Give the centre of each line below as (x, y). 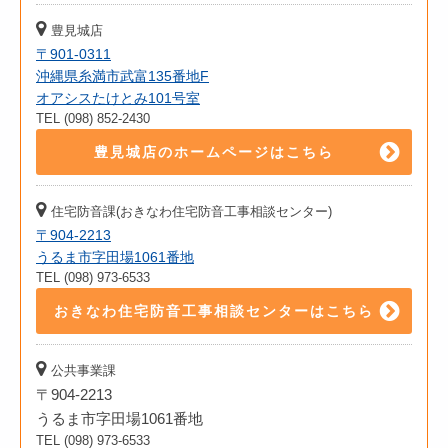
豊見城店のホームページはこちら (214, 151)
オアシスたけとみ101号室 (118, 97)
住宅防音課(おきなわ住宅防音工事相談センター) (191, 211)
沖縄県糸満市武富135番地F (122, 75)
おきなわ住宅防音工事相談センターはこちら (214, 310)
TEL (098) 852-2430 (93, 118)
